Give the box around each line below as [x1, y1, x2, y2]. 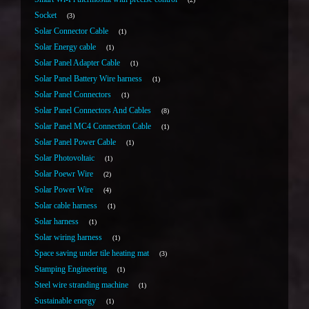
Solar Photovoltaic [34, 154, 94, 163]
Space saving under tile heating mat [34, 249, 149, 258]
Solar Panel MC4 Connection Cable [34, 122, 151, 131]
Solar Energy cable [34, 43, 96, 52]
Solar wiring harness [34, 233, 102, 242]
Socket [34, 11, 57, 20]
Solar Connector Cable [34, 27, 108, 36]
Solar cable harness [34, 201, 97, 210]
